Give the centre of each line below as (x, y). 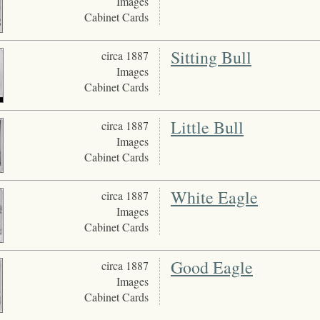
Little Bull (207, 127)
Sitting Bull (211, 57)
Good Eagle (211, 267)
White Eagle (214, 197)
